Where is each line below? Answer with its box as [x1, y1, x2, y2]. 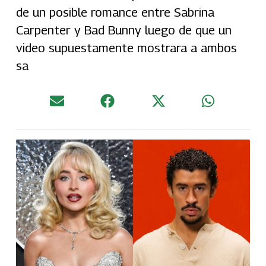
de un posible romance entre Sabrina [15, 4, 214, 20]
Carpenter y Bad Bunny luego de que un [15, 22, 232, 37]
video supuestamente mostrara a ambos [15, 40, 237, 55]
